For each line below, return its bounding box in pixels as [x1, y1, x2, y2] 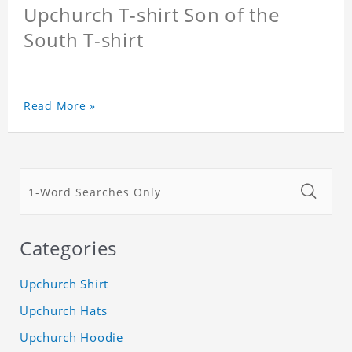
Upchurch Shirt [20, 276, 109, 292]
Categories [20, 235, 118, 262]
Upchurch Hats [20, 302, 108, 319]
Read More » [24, 98, 96, 114]
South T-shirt [24, 27, 144, 53]
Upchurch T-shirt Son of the [24, 2, 280, 28]
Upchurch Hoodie [20, 329, 123, 346]
